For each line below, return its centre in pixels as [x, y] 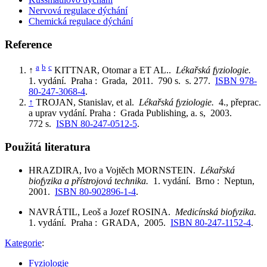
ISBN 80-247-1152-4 [211, 222]
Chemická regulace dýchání [81, 21]
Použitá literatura [48, 147]
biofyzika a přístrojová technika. [91, 181]
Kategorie [23, 243]
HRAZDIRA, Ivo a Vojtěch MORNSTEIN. [114, 170]
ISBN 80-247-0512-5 [97, 124]
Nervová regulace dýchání [78, 11]
